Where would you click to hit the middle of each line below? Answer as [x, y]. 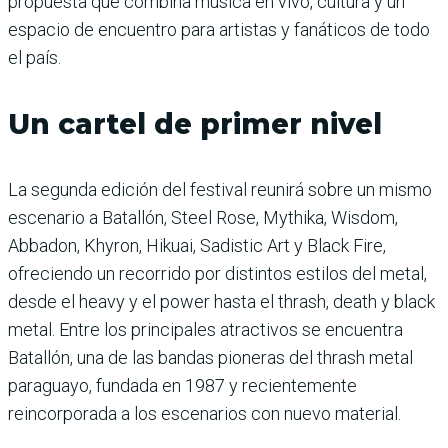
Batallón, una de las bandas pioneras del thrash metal [210, 358]
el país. [34, 58]
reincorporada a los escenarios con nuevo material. [204, 414]
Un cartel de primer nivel [195, 124]
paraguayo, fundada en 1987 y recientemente [182, 386]
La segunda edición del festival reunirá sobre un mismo [220, 190]
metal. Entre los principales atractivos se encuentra [205, 330]
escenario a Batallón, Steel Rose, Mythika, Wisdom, [203, 218]
